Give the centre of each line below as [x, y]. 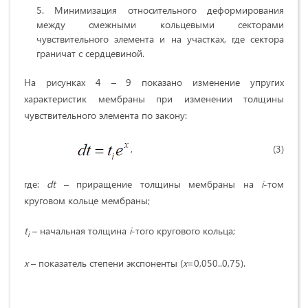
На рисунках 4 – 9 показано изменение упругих [154, 82]
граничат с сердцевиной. [90, 53]
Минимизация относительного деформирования [169, 10]
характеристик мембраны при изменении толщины [154, 98]
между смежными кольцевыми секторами [160, 24]
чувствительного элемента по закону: [106, 115]
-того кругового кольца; [183, 230]
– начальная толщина [79, 230]
